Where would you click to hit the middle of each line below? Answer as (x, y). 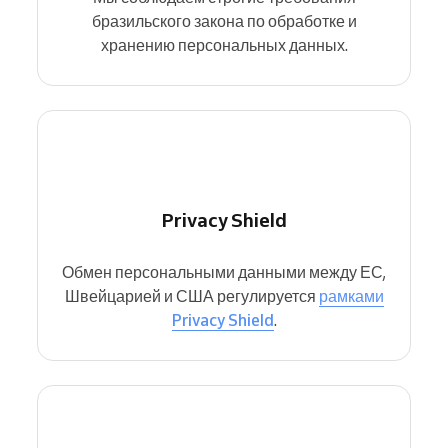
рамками (351, 296)
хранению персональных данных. (224, 45)
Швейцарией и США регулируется (191, 296)
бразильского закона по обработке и (224, 21)
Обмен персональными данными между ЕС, (224, 272)
